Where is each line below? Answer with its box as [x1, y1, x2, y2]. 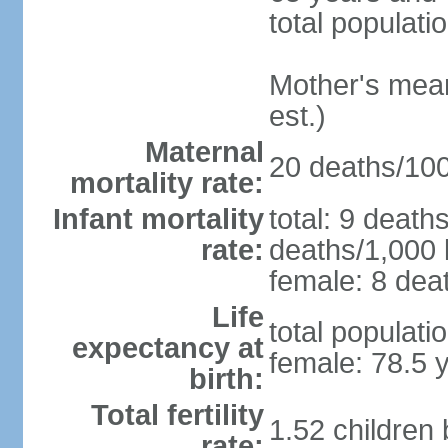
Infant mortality [52, 203, 264, 235]
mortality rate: [69, 167, 264, 199]
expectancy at [71, 332, 264, 364]
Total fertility [90, 399, 264, 431]
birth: [188, 363, 264, 395]
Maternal [144, 136, 264, 168]
